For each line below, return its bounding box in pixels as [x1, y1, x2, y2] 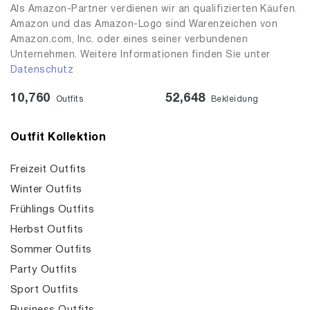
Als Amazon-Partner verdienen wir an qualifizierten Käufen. [10, 5, 298, 14]
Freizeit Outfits [10, 165, 86, 174]
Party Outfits [10, 265, 77, 275]
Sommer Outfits [10, 245, 92, 255]
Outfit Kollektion [10, 133, 107, 143]
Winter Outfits [10, 185, 82, 194]
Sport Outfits [10, 285, 79, 295]
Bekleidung [208, 95, 259, 103]
